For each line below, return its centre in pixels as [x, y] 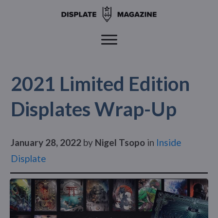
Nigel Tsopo [120, 142]
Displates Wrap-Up [94, 109]
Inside [169, 142]
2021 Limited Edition [100, 83]
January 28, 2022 [47, 142]
